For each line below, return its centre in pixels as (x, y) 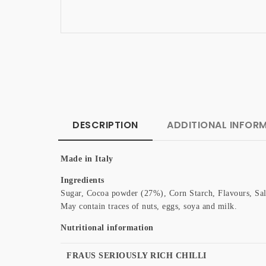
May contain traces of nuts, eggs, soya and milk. (149, 206)
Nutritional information (107, 228)
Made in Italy (87, 159)
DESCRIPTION (105, 125)
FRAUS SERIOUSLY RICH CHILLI (137, 256)
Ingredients (83, 180)
